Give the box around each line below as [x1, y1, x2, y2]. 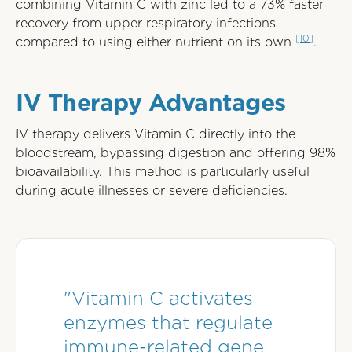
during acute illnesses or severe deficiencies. [16, 183, 288, 198]
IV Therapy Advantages [16, 88, 286, 116]
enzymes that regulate [64, 311, 273, 334]
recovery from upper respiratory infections [16, 16, 276, 31]
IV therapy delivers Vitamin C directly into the [16, 126, 295, 141]
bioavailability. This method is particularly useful [16, 164, 310, 179]
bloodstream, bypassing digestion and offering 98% [16, 145, 335, 160]
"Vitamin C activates [64, 287, 253, 310]
